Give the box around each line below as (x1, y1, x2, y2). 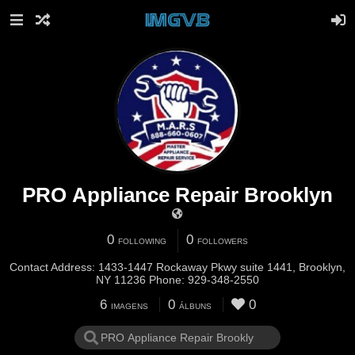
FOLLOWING (118, 237, 166, 246)
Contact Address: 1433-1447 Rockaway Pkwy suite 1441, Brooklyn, (10, 261, 345, 273)
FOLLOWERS (197, 237, 248, 246)
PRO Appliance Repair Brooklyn (22, 183, 333, 207)
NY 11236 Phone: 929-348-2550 (149, 273, 259, 286)
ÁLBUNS (178, 302, 212, 311)
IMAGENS (110, 302, 148, 311)
